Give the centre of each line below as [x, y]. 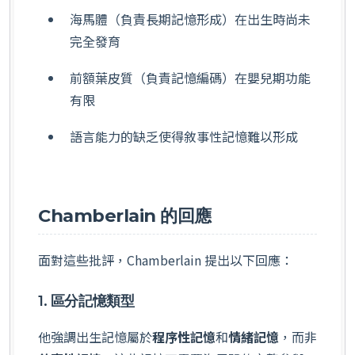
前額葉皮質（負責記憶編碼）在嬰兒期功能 [190, 77]
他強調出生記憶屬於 [95, 337]
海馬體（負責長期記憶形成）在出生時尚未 [190, 19]
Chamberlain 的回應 [125, 215]
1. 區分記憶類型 [86, 300]
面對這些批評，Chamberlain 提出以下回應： [166, 260]
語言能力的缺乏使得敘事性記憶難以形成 [184, 136]
